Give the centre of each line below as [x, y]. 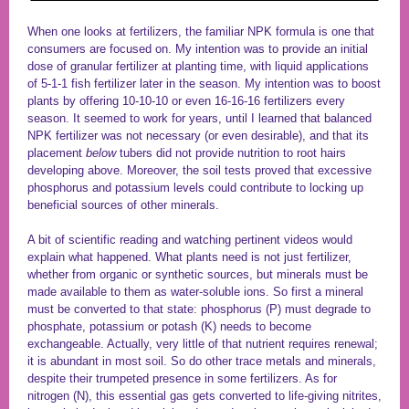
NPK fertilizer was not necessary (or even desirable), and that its [198, 136]
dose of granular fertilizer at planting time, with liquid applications [198, 66]
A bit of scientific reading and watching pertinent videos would [190, 240]
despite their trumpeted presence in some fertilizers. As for [182, 378]
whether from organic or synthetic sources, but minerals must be [198, 274]
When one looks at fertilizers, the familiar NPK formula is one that [201, 31]
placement [57, 153]
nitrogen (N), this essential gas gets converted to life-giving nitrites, [204, 396]
